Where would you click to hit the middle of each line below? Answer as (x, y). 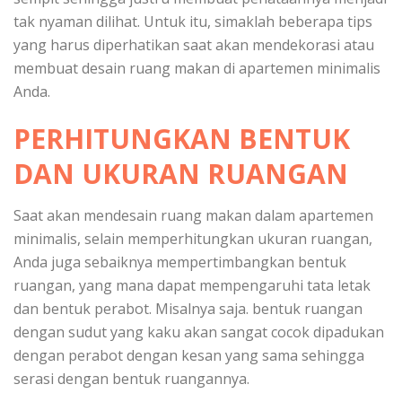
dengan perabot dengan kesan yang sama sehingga (189, 355)
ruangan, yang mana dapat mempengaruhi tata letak (192, 285)
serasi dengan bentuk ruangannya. (131, 378)
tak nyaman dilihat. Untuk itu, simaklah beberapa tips (193, 21)
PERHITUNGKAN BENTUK (182, 138)
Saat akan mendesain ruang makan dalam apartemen (193, 215)
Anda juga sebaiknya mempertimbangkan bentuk (180, 262)
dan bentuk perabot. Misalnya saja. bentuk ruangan (188, 308)
